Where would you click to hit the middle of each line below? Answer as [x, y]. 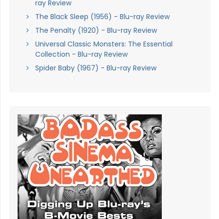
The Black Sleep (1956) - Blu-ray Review [102, 17]
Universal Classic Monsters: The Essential [104, 44]
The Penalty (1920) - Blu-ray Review [96, 31]
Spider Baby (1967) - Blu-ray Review [96, 68]
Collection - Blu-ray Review [81, 55]
